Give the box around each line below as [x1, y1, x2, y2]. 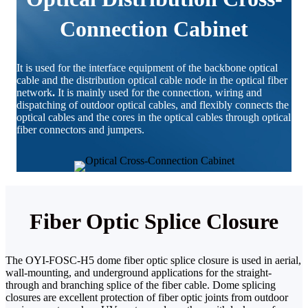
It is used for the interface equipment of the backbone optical [16, 61, 278, 74]
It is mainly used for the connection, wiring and [55, 86, 262, 98]
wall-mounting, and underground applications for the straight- [5, 266, 272, 278]
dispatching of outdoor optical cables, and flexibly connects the [16, 98, 289, 111]
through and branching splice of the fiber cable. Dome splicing [5, 278, 276, 291]
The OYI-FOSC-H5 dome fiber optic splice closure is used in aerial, [5, 254, 301, 266]
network [16, 86, 52, 98]
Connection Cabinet [60, 16, 248, 41]
